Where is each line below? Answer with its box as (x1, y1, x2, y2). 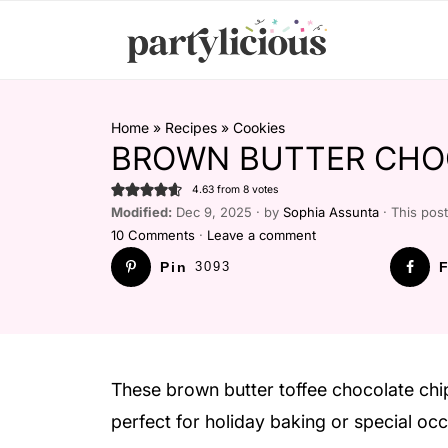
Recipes (165, 119, 217, 136)
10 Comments (111, 227, 195, 243)
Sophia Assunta (283, 204, 379, 220)
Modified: (111, 204, 172, 220)
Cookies (233, 119, 285, 136)
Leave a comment (207, 227, 316, 243)
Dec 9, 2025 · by (172, 204, 283, 220)
